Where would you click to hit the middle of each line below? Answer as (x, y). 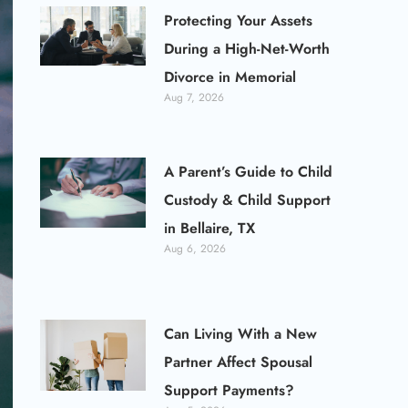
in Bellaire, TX (210, 228)
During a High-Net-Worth (247, 49)
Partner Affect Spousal (239, 362)
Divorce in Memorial (230, 77)
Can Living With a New (241, 334)
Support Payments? (229, 391)
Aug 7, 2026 (194, 97)
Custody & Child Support (248, 199)
